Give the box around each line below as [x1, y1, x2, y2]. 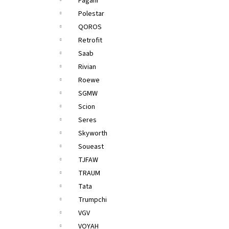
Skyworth [78, 128, 107, 139]
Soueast [78, 142, 104, 152]
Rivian [78, 62, 96, 72]
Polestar [78, 9, 104, 19]
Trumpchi [78, 195, 107, 205]
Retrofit [78, 35, 102, 45]
